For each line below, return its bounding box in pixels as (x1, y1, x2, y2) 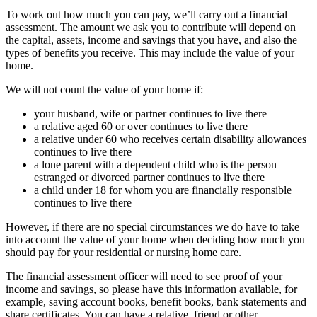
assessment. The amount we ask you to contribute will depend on (6, 21, 296, 33)
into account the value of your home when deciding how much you (6, 233, 305, 246)
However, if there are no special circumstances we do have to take (6, 220, 299, 233)
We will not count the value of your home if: (6, 83, 206, 96)
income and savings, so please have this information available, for (6, 282, 297, 295)
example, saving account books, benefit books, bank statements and (6, 295, 306, 308)
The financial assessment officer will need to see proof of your (6, 270, 282, 282)
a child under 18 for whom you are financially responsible (34, 183, 292, 196)
